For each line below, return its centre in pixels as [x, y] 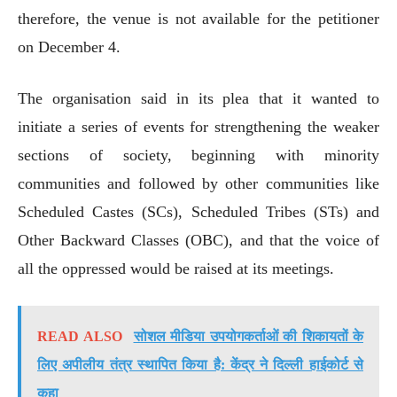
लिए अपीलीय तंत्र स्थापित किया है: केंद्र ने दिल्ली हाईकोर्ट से [200, 364]
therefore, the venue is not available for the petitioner [198, 18]
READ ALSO [80, 336]
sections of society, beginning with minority [198, 155]
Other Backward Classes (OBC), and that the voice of [198, 240]
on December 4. [69, 47]
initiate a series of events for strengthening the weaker [198, 126]
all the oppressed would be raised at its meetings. [176, 268]
